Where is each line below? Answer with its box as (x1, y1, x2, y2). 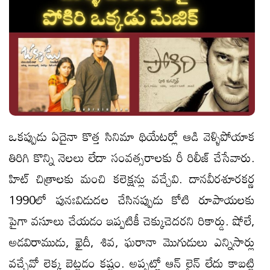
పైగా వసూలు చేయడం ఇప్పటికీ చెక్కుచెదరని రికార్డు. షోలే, (9, 209, 255, 233)
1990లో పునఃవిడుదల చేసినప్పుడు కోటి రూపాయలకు (9, 187, 255, 212)
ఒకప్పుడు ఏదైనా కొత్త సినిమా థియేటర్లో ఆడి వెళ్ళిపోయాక (9, 124, 255, 149)
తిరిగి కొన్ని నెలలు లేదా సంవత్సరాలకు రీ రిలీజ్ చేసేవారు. (9, 145, 255, 170)
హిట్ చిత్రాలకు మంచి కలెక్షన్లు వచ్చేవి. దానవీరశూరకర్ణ (9, 166, 255, 191)
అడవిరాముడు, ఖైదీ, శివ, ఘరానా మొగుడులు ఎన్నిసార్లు (9, 230, 255, 254)
